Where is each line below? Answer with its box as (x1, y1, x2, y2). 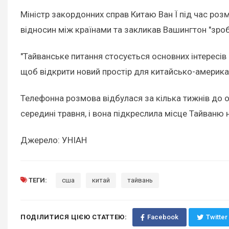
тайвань (127, 176, 153, 185)
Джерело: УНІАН (20, 135, 87, 146)
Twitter (205, 213, 227, 221)
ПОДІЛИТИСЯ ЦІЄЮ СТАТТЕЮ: (20, 213, 127, 221)
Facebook (147, 213, 178, 221)
